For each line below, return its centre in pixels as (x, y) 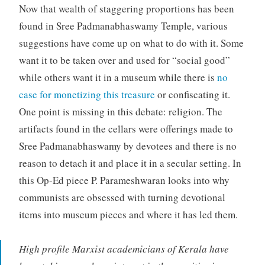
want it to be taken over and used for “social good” (124, 60)
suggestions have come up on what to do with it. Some (131, 43)
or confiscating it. (192, 94)
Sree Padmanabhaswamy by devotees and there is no (127, 146)
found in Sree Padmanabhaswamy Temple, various (123, 25)
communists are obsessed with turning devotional (122, 197)
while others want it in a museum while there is (118, 77)
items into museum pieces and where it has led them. (128, 214)
